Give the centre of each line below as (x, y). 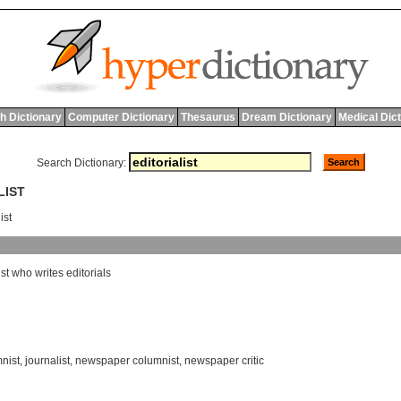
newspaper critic (224, 361)
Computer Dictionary (121, 117)
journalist (47, 361)
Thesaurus (208, 117)
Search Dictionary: (81, 163)
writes (49, 273)
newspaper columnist (127, 361)
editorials (89, 273)
